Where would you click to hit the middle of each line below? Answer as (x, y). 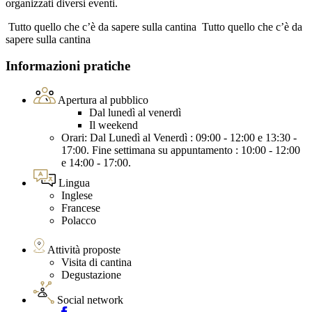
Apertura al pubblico (103, 100)
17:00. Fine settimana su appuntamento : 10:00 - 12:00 (181, 150)
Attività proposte (84, 250)
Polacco (79, 221)
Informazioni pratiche (68, 66)
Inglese (77, 196)
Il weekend (114, 125)
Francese (81, 208)
